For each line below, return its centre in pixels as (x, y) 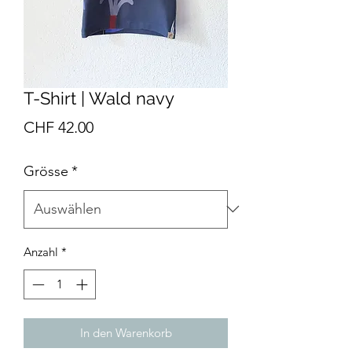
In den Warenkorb (126, 333)
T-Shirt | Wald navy (99, 98)
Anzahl (41, 251)
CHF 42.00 (59, 127)
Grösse (46, 171)
